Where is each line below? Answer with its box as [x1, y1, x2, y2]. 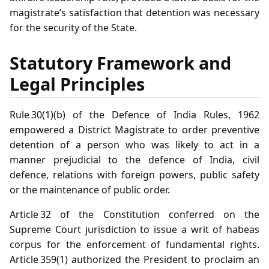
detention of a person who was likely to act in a [10, 138, 259, 152]
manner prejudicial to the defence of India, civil [10, 153, 259, 167]
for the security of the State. [10, 20, 137, 34]
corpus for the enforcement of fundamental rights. [10, 238, 259, 252]
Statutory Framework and [10, 51, 231, 75]
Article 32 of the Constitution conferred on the [10, 208, 259, 222]
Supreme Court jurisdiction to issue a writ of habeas [10, 223, 259, 237]
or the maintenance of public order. [10, 183, 170, 197]
